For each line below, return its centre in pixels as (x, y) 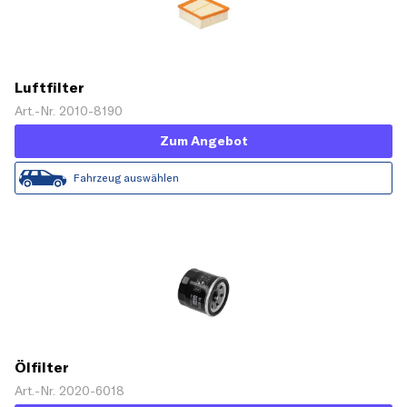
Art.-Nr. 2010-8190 (69, 110)
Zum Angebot (203, 140)
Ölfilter (42, 367)
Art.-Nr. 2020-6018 (69, 390)
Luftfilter (50, 87)
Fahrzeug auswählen (126, 177)
